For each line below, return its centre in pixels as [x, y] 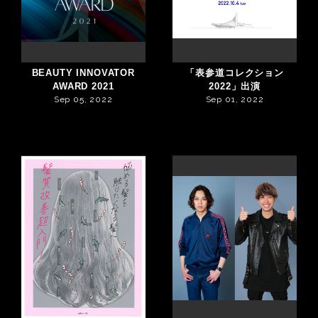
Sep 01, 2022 [235, 100]
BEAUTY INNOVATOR [83, 73]
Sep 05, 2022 [83, 100]
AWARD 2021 [83, 87]
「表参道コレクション [235, 73]
